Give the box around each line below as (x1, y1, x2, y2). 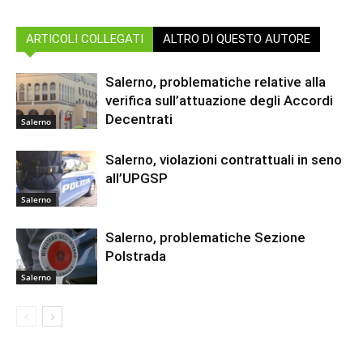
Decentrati (105, 110, 173, 127)
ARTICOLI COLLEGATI (26, 31, 143, 46)
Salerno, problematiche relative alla (105, 73, 326, 90)
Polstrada (105, 247, 166, 264)
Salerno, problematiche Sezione (105, 228, 305, 246)
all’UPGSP (105, 169, 168, 186)
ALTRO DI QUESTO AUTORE (163, 31, 310, 46)
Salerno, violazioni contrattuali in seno (105, 151, 342, 168)
